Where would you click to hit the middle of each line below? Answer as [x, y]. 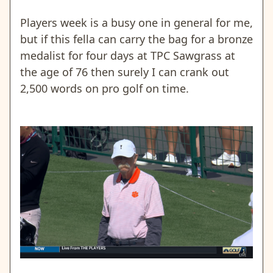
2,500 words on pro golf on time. [105, 88]
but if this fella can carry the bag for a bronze [136, 39]
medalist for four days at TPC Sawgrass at [128, 55]
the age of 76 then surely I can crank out [125, 72]
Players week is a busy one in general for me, [136, 22]
